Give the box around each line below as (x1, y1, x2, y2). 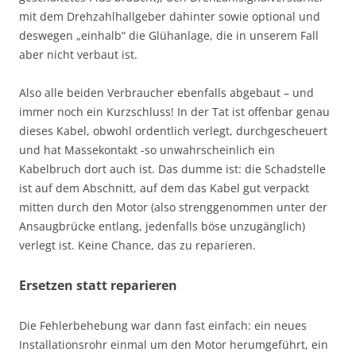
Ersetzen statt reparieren (19, 277, 177, 295)
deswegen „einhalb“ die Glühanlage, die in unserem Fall (19, 28, 319, 44)
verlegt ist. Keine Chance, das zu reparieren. (19, 238, 256, 253)
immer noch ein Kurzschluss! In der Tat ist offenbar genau (19, 104, 330, 120)
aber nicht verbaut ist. (19, 47, 137, 63)
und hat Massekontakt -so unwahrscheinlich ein (19, 142, 275, 158)
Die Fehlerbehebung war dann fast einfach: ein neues (19, 318, 307, 334)
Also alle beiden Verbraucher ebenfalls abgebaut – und (19, 85, 314, 101)
